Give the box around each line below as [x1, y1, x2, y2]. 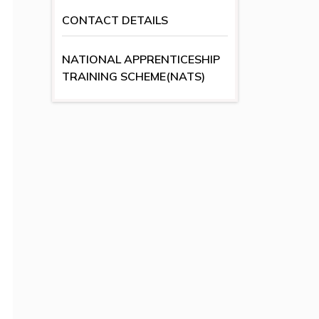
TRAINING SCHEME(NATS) [62, 69, 205, 84]
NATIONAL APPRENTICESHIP [62, 52, 220, 67]
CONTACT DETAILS [62, 13, 168, 28]
